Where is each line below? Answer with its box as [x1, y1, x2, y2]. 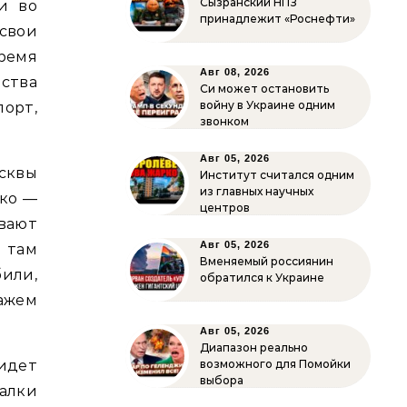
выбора [200, 373, 243, 387]
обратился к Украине [200, 271, 324, 284]
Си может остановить [200, 82, 329, 95]
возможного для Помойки [200, 357, 351, 371]
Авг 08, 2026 [200, 66, 270, 77]
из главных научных [200, 184, 313, 198]
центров [200, 201, 250, 214]
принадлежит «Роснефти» [200, 12, 355, 25]
